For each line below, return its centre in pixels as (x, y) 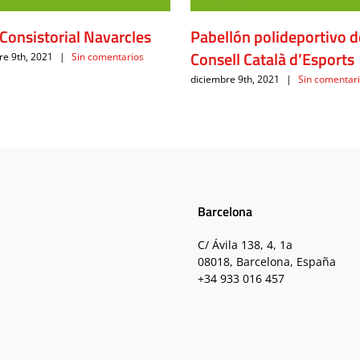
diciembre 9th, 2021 (235, 80)
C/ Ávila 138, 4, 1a (245, 244)
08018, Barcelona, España (266, 261)
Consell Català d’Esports (272, 59)
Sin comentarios (108, 57)
